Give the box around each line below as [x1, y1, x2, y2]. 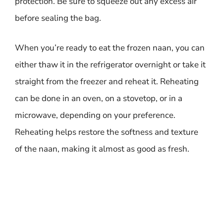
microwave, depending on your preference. [15, 109, 175, 121]
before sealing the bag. [15, 12, 101, 24]
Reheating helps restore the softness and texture [15, 126, 198, 138]
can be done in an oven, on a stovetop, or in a [15, 92, 182, 104]
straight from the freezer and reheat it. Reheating [15, 75, 199, 87]
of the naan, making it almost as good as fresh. [15, 143, 189, 155]
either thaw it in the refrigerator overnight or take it [15, 58, 206, 70]
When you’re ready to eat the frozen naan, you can [15, 42, 205, 54]
